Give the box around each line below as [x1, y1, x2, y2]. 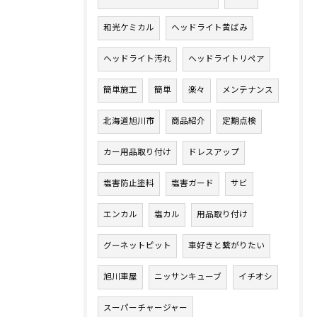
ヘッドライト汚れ [103, 52, 171, 66]
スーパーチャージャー [103, 301, 188, 315]
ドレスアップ [188, 146, 239, 159]
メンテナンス [222, 83, 273, 97]
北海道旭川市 [103, 115, 154, 128]
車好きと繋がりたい [188, 239, 265, 253]
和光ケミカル [103, 21, 154, 35]
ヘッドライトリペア [188, 52, 265, 66]
